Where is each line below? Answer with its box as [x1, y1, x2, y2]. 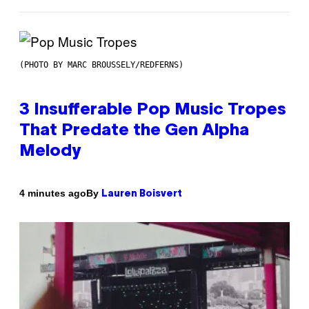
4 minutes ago [19, 188, 86, 199]
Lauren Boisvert [101, 189, 182, 199]
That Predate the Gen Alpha [19, 123, 249, 139]
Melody [19, 143, 81, 159]
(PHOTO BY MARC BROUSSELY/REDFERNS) [19, 59, 183, 70]
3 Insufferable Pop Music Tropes [19, 102, 286, 118]
